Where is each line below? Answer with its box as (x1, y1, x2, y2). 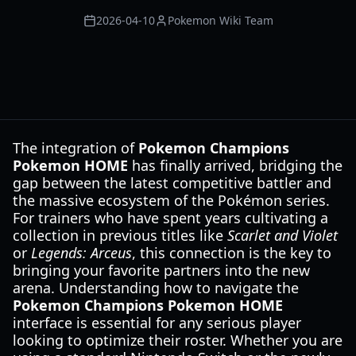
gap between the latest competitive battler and (13, 173, 331, 192)
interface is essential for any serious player (13, 313, 301, 332)
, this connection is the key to (132, 243, 331, 262)
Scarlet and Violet (227, 226, 338, 245)
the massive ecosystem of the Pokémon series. (13, 191, 330, 210)
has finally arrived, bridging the (128, 156, 342, 175)
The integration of (13, 138, 138, 157)
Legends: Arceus (31, 243, 132, 262)
